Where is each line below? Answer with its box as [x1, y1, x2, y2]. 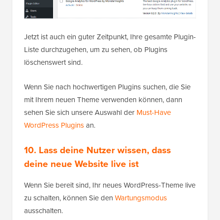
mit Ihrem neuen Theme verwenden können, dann [24, 94, 182, 105]
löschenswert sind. [24, 56, 84, 68]
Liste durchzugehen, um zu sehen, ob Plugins [24, 44, 167, 55]
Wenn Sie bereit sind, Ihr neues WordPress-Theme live [24, 179, 195, 191]
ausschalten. [24, 205, 63, 216]
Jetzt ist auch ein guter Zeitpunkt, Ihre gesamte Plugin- [24, 31, 196, 42]
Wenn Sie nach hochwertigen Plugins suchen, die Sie [24, 81, 191, 92]
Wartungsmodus [115, 192, 167, 203]
